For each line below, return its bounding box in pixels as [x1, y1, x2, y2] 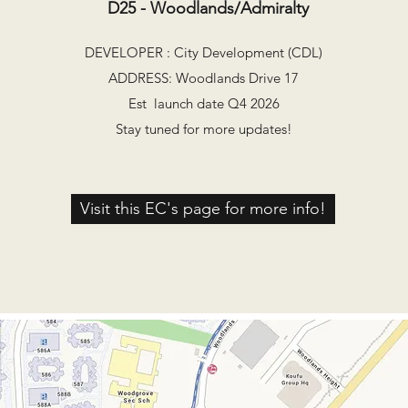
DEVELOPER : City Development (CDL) [85, 44, 322, 61]
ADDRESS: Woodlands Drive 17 [108, 69, 299, 87]
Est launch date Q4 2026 [127, 95, 280, 112]
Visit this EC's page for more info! [80, 199, 326, 219]
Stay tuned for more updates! [115, 120, 292, 138]
